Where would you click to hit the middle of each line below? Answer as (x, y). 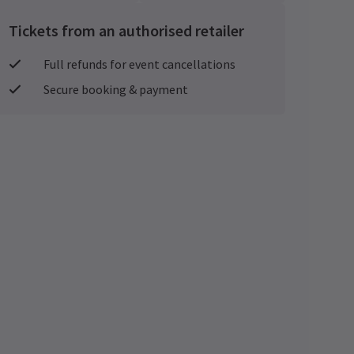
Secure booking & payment (116, 89)
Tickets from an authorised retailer (126, 30)
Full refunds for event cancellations (139, 64)
